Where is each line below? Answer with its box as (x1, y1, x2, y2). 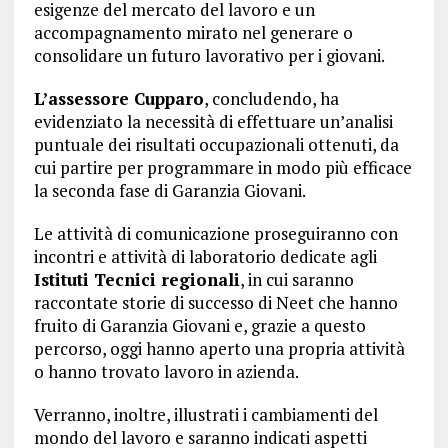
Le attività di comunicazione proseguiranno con (33, 222, 398, 245)
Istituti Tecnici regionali (33, 268, 240, 291)
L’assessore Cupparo (33, 87, 204, 110)
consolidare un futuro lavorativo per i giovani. (33, 44, 385, 67)
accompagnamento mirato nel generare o (33, 21, 353, 44)
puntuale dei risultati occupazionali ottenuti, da (33, 133, 399, 156)
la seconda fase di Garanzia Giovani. (33, 179, 306, 202)
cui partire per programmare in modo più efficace (33, 156, 412, 179)
